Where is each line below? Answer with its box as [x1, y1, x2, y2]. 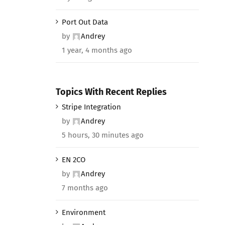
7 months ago [61, 183, 108, 193]
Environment [61, 208, 105, 217]
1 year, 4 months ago [61, 45, 132, 55]
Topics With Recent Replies [55, 86, 167, 97]
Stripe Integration [61, 102, 121, 112]
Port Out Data [61, 17, 108, 27]
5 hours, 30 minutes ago [61, 131, 144, 140]
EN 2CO [61, 155, 85, 165]
